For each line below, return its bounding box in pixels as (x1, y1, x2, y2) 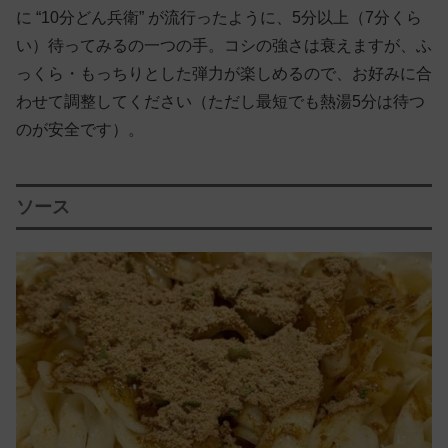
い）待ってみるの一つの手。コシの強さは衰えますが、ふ (16, 36, 432, 54)
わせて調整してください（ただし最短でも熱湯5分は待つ (16, 92, 425, 110)
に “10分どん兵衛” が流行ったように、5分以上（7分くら (16, 8, 422, 26)
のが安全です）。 (16, 120, 144, 138)
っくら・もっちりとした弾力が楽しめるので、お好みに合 (16, 64, 432, 82)
